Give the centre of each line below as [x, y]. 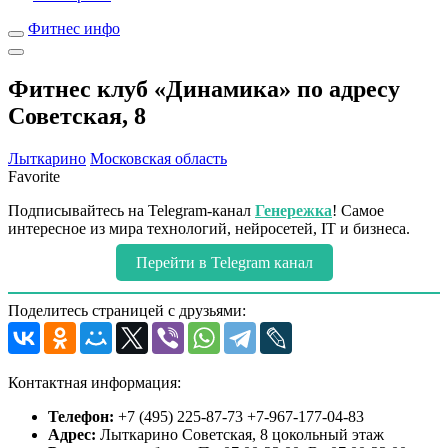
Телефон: [83, 416]
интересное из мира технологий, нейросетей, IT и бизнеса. [209, 228]
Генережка [293, 210]
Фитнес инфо [74, 28]
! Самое [358, 210]
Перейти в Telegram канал [224, 262]
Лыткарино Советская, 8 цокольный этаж [242, 434]
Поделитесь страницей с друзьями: [127, 310]
